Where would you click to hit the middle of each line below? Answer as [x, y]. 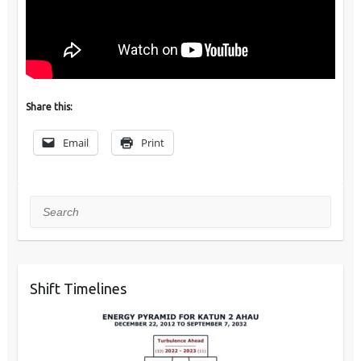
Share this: [49, 106]
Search [48, 205]
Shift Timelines [78, 288]
